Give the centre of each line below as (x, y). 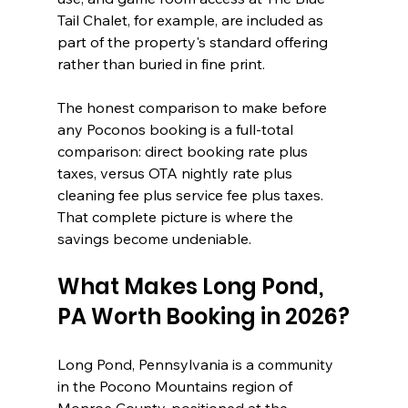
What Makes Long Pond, (192, 286)
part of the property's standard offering (194, 41)
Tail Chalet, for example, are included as (192, 20)
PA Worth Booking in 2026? (203, 316)
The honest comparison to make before (194, 107)
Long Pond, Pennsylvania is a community (197, 364)
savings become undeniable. (154, 238)
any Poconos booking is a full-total (177, 129)
